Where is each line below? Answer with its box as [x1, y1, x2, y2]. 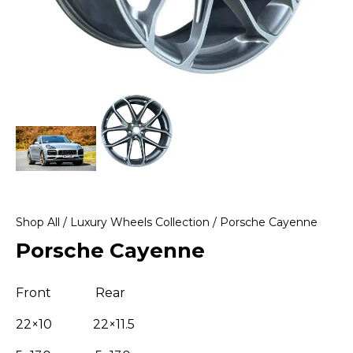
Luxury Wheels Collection [70, 215, 210, 229]
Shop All [16, 215, 60, 229]
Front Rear [16, 285, 125, 300]
